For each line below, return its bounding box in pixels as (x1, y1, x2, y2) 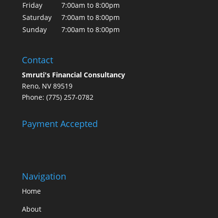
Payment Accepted (21, 118, 98, 130)
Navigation (21, 170, 66, 182)
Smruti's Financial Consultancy (21, 70, 125, 80)
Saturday (22, 13, 52, 22)
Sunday (22, 25, 47, 34)
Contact (21, 54, 53, 66)
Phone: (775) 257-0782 (21, 92, 93, 102)
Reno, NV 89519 (21, 81, 73, 91)
